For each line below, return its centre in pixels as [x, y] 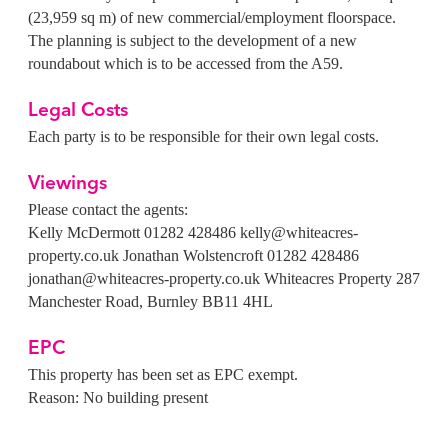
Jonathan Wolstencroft [195, 256]
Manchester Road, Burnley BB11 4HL [150, 302]
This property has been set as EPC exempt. [163, 375]
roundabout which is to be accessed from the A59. [185, 64]
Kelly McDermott [84, 233]
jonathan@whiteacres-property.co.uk [144, 279]
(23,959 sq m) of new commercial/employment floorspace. [212, 18]
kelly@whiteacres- [297, 233]
